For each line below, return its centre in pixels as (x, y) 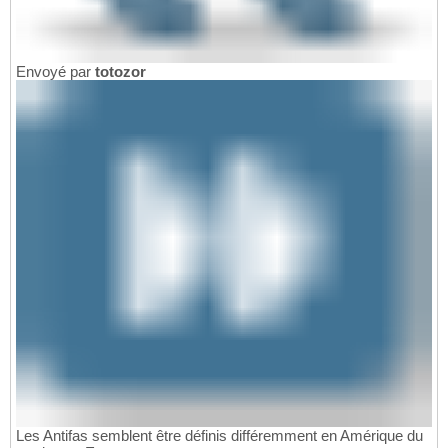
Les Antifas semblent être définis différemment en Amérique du (219, 435)
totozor (120, 72)
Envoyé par (55, 72)
